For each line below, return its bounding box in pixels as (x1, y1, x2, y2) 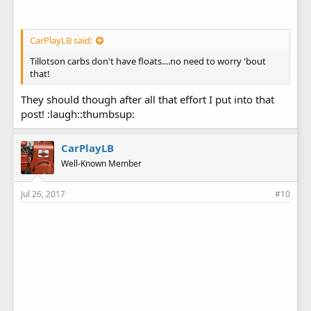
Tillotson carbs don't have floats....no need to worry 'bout (30, 54, 266, 67)
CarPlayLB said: (30, 33, 92, 47)
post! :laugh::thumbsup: (21, 106, 135, 121)
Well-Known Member (61, 157, 142, 169)
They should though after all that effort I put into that (21, 92, 274, 106)
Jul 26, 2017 (21, 187, 65, 200)
